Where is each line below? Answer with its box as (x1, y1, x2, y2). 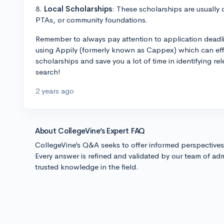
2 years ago (35, 86, 74, 95)
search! (35, 67, 60, 76)
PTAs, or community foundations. (35, 15, 148, 24)
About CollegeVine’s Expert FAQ (35, 126, 145, 135)
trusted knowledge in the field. (35, 162, 138, 171)
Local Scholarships (44, 4, 112, 13)
